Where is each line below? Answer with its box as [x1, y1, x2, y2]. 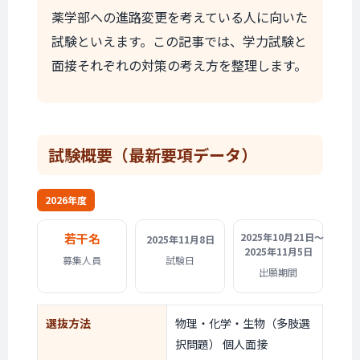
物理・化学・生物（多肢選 [175, 315, 310, 331]
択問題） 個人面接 [175, 336, 268, 352]
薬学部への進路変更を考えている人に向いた [51, 7, 308, 27]
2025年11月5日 [243, 244, 313, 258]
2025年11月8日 [145, 232, 215, 246]
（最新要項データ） [112, 143, 257, 166]
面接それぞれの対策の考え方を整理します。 [51, 55, 307, 75]
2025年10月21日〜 [240, 230, 324, 243]
